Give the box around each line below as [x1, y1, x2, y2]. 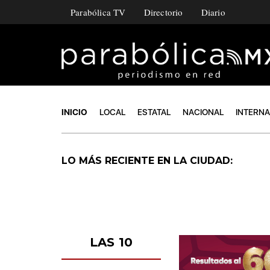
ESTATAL [137, 107, 171, 117]
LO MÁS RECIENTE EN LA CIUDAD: [61, 154, 236, 166]
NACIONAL [183, 107, 224, 117]
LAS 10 [89, 234, 133, 250]
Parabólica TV [71, 6, 126, 18]
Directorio [143, 6, 183, 18]
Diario [201, 6, 225, 18]
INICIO [61, 107, 87, 117]
